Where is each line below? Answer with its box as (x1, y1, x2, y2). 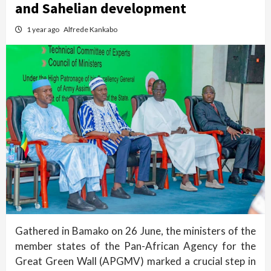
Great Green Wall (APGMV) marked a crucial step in (15, 255, 256, 268)
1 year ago (27, 25, 60, 34)
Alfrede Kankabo (64, 25, 117, 34)
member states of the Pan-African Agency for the (15, 240, 256, 253)
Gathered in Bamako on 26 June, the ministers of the (15, 224, 256, 238)
